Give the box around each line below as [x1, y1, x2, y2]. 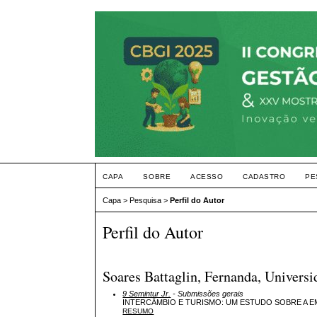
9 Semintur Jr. [122, 289, 171, 298]
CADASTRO [243, 173, 286, 180]
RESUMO [122, 306, 154, 315]
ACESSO [190, 173, 224, 180]
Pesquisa [129, 196, 162, 205]
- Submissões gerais [171, 289, 244, 298]
